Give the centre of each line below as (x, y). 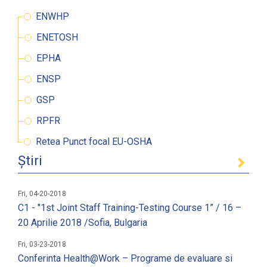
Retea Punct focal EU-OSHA (94, 142)
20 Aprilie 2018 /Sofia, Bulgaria (83, 223)
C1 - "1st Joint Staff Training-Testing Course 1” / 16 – (130, 208)
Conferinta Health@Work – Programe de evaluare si (125, 259)
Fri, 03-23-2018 (42, 245)
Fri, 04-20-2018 (42, 194)
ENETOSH (57, 38)
